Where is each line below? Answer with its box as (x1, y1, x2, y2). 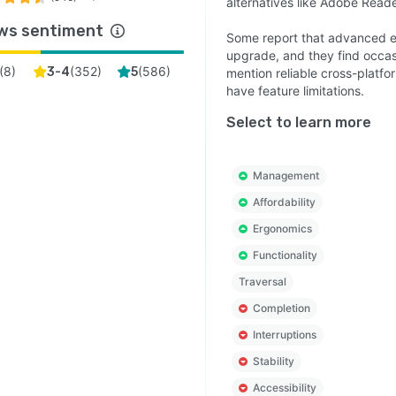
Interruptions (252, 328, 316, 341)
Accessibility (252, 381, 316, 394)
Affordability (252, 195, 316, 209)
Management (252, 169, 319, 182)
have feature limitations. (225, 83, 364, 98)
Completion (252, 301, 310, 315)
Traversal (238, 275, 286, 288)
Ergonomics (252, 222, 312, 235)
